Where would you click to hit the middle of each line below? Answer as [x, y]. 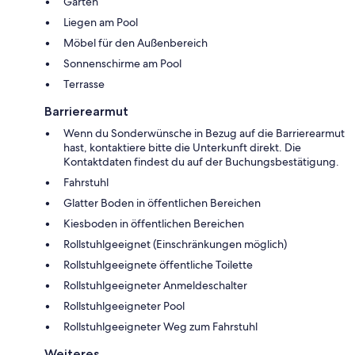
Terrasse [84, 84]
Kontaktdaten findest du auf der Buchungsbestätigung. [201, 161]
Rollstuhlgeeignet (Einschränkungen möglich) [175, 244]
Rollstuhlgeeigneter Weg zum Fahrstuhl [160, 326]
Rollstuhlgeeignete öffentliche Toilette [158, 264]
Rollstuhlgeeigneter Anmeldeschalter [155, 285]
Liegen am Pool [101, 22]
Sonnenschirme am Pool [122, 63]
